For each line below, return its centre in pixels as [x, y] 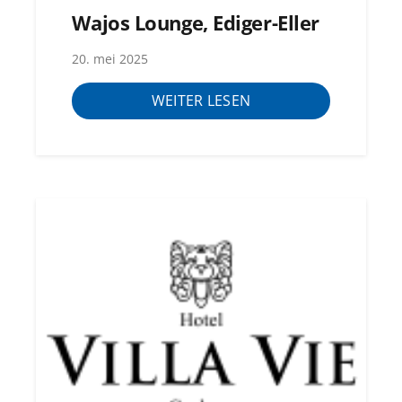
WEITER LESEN [201, 101]
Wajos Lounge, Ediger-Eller [196, 23]
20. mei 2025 [110, 59]
